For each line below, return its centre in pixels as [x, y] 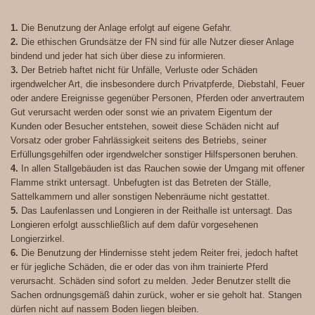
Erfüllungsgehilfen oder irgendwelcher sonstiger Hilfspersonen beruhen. [154, 155]
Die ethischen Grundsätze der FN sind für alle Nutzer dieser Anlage [157, 42]
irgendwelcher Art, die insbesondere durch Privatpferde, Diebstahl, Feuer [157, 84]
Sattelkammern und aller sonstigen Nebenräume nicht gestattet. [140, 197]
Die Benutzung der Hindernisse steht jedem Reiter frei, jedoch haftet [160, 253]
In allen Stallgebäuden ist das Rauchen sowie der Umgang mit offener [163, 169]
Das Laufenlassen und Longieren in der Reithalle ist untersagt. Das [157, 211]
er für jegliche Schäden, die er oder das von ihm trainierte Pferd [139, 267]
